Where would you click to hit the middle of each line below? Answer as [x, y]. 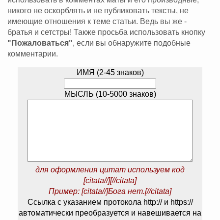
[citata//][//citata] [110, 181]
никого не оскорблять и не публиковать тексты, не [98, 11]
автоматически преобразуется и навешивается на [110, 213]
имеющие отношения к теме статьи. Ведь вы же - [97, 22]
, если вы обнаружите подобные [132, 43]
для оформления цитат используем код [110, 170]
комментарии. [33, 54]
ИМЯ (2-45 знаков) [110, 73]
